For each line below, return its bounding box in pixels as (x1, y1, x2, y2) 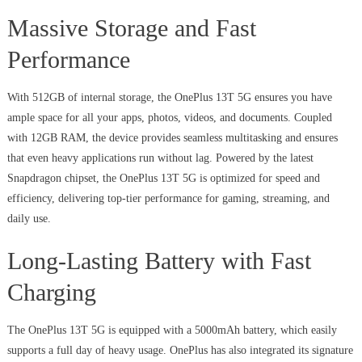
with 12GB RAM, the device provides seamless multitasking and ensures (6, 132, 338, 145)
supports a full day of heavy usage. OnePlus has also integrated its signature (6, 344, 353, 357)
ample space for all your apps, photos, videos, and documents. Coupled (6, 112, 332, 124)
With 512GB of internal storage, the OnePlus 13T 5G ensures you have (6, 91, 332, 104)
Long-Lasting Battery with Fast (6, 247, 311, 275)
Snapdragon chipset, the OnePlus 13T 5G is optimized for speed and (6, 172, 320, 185)
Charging (6, 279, 96, 306)
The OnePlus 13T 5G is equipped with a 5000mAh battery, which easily (6, 324, 337, 337)
